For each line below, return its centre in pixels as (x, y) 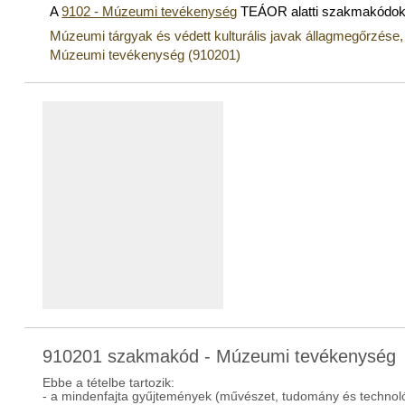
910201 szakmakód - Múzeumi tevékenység (220, 356)
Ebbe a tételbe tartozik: (109, 383)
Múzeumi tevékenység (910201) (146, 55)
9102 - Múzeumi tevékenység (150, 11)
